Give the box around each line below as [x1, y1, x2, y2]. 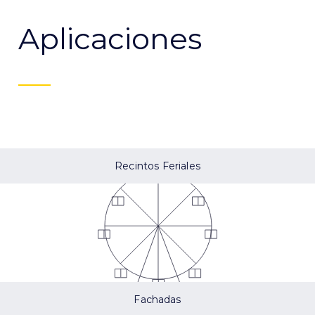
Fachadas [134, 293, 181, 307]
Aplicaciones [18, 20, 202, 58]
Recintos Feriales [115, 160, 200, 173]
